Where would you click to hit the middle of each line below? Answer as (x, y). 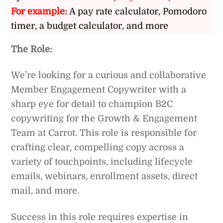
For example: (39, 11)
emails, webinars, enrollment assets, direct (105, 176)
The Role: (32, 49)
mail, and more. (45, 191)
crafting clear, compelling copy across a (98, 148)
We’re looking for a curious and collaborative (109, 75)
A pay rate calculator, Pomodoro (137, 11)
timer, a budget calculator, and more (90, 26)
